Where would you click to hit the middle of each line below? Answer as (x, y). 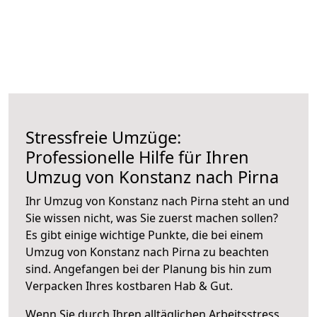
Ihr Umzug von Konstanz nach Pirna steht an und (157, 201)
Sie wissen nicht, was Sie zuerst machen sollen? (152, 218)
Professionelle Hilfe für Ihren (137, 157)
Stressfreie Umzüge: (103, 137)
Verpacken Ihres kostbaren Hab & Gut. (129, 286)
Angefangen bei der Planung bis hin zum (163, 269)
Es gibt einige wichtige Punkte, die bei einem (144, 235)
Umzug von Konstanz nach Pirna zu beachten (147, 252)
